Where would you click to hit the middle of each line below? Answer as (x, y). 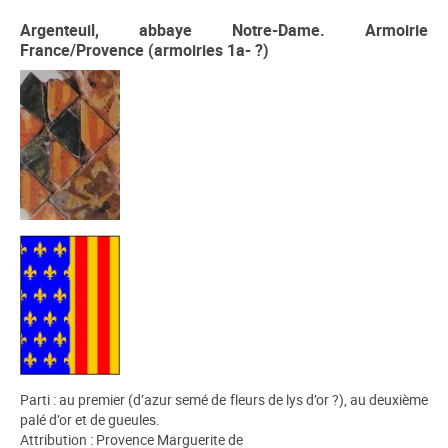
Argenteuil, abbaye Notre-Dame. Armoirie (224, 30)
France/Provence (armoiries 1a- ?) (144, 50)
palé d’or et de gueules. (90, 420)
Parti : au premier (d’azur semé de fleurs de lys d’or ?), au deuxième (224, 400)
